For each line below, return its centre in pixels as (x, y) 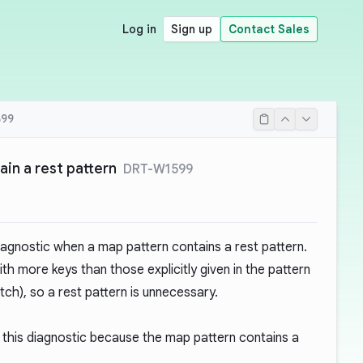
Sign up (192, 29)
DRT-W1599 (158, 169)
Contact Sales (269, 29)
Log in (139, 29)
